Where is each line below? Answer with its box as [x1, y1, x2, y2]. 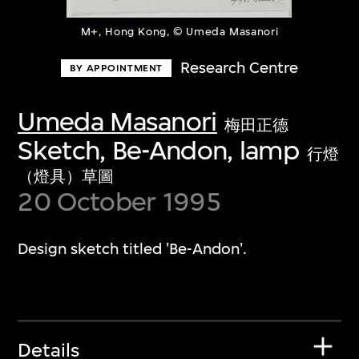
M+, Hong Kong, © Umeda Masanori [80, 25, 279, 39]
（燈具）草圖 [18, 167, 115, 186]
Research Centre [180, 58, 299, 78]
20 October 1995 [18, 185, 221, 217]
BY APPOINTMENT [69, 61, 163, 75]
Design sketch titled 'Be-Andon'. [18, 240, 248, 259]
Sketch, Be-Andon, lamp [18, 134, 300, 166]
